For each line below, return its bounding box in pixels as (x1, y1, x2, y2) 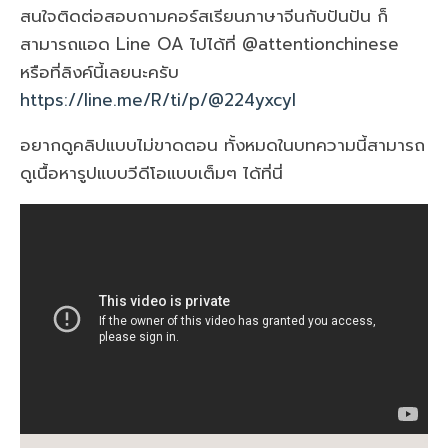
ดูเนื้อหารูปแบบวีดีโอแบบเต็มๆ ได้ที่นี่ (20, 159, 283, 186)
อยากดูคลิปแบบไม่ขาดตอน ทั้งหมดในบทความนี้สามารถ (20, 131, 425, 158)
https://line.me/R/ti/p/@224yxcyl (20, 86, 296, 113)
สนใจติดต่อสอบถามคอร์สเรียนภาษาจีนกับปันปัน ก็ (20, 2, 388, 29)
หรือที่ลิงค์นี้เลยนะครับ (20, 58, 179, 85)
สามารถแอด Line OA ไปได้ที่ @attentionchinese (20, 30, 399, 57)
